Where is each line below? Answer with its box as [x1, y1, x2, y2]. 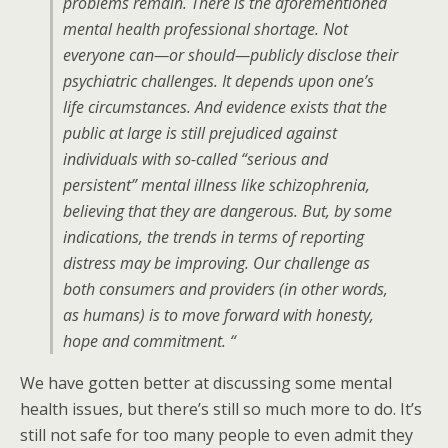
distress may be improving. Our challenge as [63, 252, 370, 274]
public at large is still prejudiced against [63, 122, 337, 144]
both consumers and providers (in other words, [63, 278, 388, 300]
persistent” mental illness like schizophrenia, [63, 174, 370, 196]
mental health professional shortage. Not [63, 18, 348, 40]
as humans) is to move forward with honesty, [63, 304, 374, 326]
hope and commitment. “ [63, 330, 236, 352]
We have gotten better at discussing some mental [20, 372, 392, 394]
